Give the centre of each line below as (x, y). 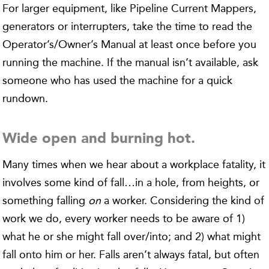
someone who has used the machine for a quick (118, 80)
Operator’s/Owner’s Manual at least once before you (130, 44)
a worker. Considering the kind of (183, 201)
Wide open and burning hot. (99, 139)
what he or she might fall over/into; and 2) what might (132, 237)
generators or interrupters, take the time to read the (128, 26)
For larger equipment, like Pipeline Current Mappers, (130, 8)
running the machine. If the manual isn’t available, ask (131, 62)
